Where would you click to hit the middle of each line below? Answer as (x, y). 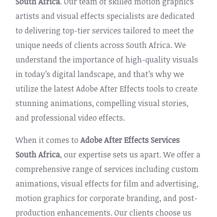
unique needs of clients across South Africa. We (101, 45)
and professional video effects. (70, 118)
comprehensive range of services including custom (107, 169)
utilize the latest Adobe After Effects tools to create (107, 89)
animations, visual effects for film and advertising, (107, 184)
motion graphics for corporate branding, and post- (107, 198)
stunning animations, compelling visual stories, (102, 103)
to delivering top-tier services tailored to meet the (105, 31)
